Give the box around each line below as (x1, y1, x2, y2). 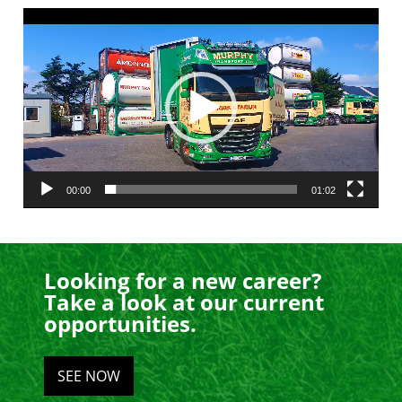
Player (22, 30, 59, 48)
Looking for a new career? (44, 266, 322, 296)
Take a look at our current (44, 287, 325, 318)
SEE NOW (57, 366, 121, 387)
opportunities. (44, 309, 197, 339)
